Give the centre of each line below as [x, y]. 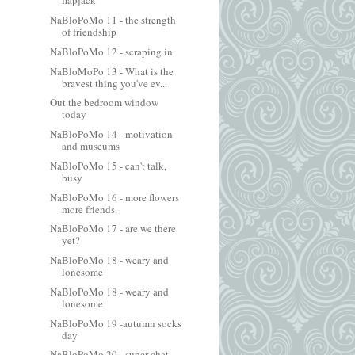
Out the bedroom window [105, 103]
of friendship [90, 32]
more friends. [90, 209]
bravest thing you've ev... [115, 83]
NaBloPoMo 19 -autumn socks [116, 323]
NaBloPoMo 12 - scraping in [112, 51]
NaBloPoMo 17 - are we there [113, 229]
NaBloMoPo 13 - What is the [112, 71]
